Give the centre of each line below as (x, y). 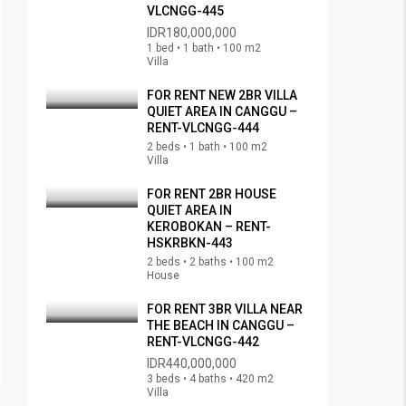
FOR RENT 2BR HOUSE (212, 194)
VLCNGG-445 (185, 11)
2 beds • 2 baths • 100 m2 (210, 262)
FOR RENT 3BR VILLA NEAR (225, 309)
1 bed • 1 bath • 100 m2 (204, 48)
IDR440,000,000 (192, 364)
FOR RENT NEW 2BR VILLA (222, 96)
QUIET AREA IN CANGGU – (222, 112)
